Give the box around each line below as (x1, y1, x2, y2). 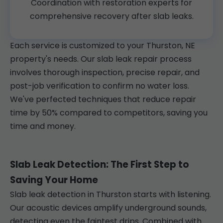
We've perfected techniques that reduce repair (10, 94, 196, 106)
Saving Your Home (10, 173, 98, 187)
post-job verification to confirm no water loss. (10, 80, 189, 92)
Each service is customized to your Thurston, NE (10, 40, 195, 52)
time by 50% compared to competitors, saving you (10, 107, 208, 119)
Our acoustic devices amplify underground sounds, (10, 202, 207, 214)
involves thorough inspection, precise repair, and (10, 67, 200, 79)
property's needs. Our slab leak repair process (10, 53, 192, 65)
